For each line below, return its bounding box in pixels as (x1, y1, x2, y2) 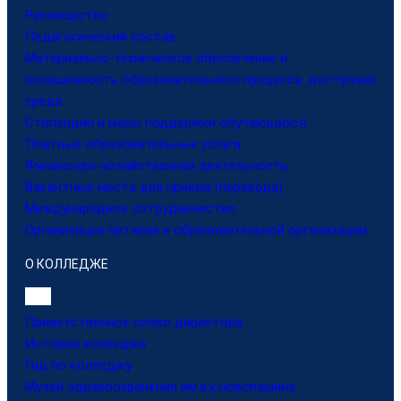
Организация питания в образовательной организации (25, 221, 367, 238)
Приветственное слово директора (25, 314, 243, 331)
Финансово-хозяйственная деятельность (25, 157, 288, 174)
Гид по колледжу (25, 357, 132, 374)
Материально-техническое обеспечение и (25, 49, 287, 66)
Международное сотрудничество (25, 200, 236, 217)
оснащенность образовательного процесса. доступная (25, 71, 375, 88)
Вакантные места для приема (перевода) (25, 178, 283, 195)
